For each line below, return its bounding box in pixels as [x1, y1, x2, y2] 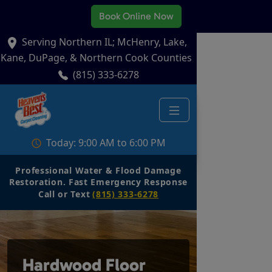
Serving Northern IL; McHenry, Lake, [22, 35, 187, 49]
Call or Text [38, 188, 90, 200]
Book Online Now [98, 10, 174, 22]
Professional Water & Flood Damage [15, 164, 182, 176]
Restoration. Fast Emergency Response [8, 175, 188, 188]
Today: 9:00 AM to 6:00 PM [46, 135, 166, 149]
